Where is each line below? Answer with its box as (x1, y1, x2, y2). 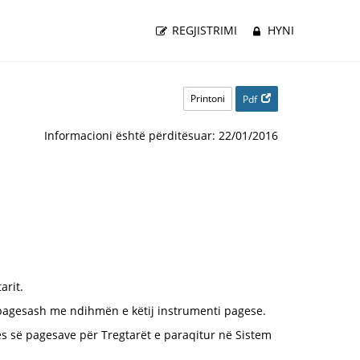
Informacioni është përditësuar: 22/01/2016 (44, 128, 278, 143)
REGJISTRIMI (169, 22, 238, 38)
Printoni (190, 92, 225, 105)
